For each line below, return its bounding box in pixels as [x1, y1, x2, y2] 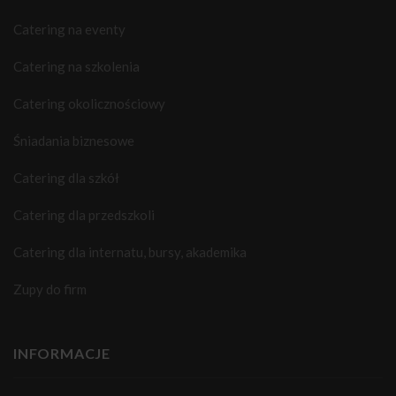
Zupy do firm [13, 281, 87, 298]
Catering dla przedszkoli [13, 207, 155, 224]
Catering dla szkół [13, 170, 119, 187]
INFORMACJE [13, 345, 110, 362]
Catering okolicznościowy [13, 95, 165, 112]
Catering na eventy [13, 21, 126, 38]
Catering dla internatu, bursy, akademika [13, 244, 247, 261]
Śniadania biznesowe [13, 133, 134, 149]
